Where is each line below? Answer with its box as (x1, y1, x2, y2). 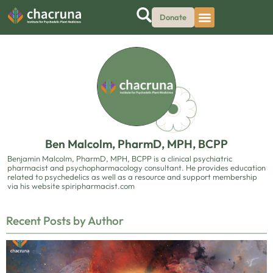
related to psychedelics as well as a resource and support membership (7, 172, 257, 182)
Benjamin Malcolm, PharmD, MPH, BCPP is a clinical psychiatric (7, 154, 232, 163)
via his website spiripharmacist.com (7, 181, 135, 191)
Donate (160, 12, 186, 22)
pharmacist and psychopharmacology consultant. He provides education (7, 163, 266, 172)
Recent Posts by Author (6, 213, 124, 228)
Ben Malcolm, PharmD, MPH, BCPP (45, 136, 228, 151)
